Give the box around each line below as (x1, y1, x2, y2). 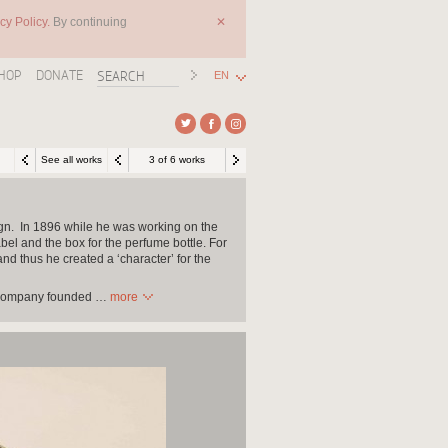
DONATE (36, 67, 83, 83)
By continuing (53, 15, 127, 29)
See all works (41, 154, 102, 165)
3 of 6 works (149, 154, 205, 165)
